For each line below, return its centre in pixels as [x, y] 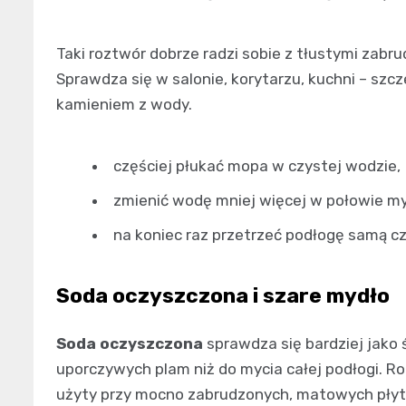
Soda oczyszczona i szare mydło [223, 295]
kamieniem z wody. [124, 104]
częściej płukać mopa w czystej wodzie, [257, 165]
